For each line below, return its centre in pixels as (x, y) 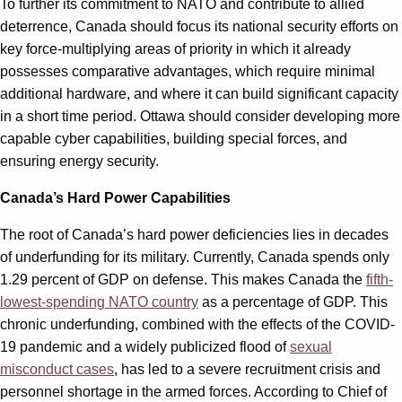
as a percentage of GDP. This (293, 301)
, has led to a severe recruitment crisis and (247, 369)
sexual (311, 346)
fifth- (380, 279)
